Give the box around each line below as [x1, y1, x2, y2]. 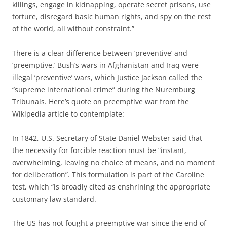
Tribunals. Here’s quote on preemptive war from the [12, 96, 189, 106]
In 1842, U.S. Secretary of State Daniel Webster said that [12, 133, 202, 143]
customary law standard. [12, 194, 96, 204]
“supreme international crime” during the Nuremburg [12, 84, 195, 94]
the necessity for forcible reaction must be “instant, [12, 145, 186, 155]
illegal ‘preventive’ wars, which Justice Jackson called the [12, 72, 202, 82]
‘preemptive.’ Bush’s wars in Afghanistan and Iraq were [12, 60, 199, 70]
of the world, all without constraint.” [12, 23, 134, 33]
